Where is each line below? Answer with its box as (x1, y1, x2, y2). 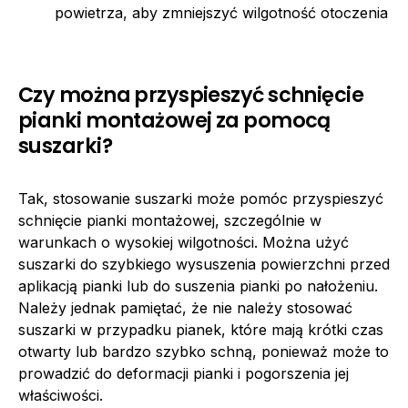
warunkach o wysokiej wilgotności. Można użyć (18, 233, 349, 252)
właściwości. (18, 386, 103, 405)
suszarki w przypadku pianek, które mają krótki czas (18, 321, 383, 340)
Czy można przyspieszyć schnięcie (18, 80, 364, 110)
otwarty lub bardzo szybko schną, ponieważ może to (18, 342, 389, 362)
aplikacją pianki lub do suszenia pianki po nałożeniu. (18, 277, 378, 296)
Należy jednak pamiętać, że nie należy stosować (18, 299, 352, 318)
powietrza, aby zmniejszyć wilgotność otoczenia (55, 4, 388, 23)
